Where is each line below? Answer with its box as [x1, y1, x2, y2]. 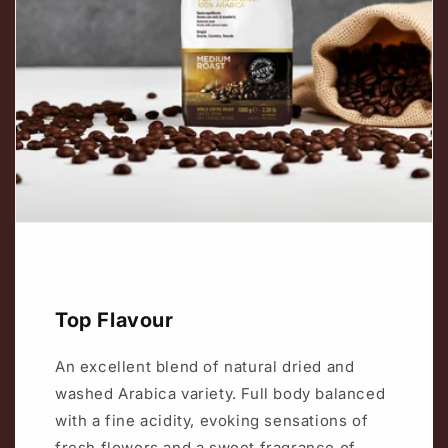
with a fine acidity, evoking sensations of [55, 410, 369, 430]
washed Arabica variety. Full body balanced [55, 383, 386, 403]
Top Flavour [55, 307, 174, 332]
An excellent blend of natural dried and [55, 356, 355, 376]
